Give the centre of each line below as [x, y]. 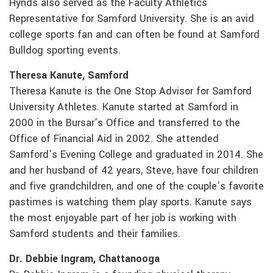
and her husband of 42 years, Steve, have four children [134, 171]
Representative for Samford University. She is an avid [132, 19]
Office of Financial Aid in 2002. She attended [114, 139]
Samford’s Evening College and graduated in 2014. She [136, 155]
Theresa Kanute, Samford [69, 76]
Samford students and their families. [95, 234]
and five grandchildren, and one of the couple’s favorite [136, 187]
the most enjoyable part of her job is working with [123, 218]
